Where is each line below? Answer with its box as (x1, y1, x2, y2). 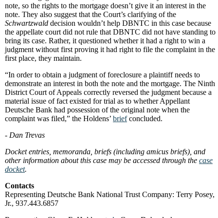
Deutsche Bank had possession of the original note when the (5, 106, 190, 114)
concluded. (127, 114, 163, 123)
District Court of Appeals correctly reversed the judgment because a (5, 88, 212, 96)
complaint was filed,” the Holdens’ (5, 114, 113, 123)
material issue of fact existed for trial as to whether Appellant (5, 97, 190, 105)
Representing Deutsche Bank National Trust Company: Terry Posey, (5, 190, 215, 199)
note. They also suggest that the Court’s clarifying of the (5, 10, 176, 18)
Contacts (5, 182, 34, 190)
